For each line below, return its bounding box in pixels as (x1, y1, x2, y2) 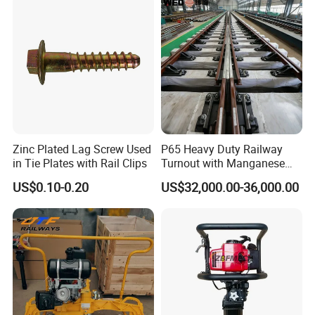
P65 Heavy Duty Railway (160, 141, 283, 157)
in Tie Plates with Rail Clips (13, 155, 148, 172)
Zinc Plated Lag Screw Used (13, 141, 152, 157)
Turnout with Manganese (160, 155, 285, 172)
